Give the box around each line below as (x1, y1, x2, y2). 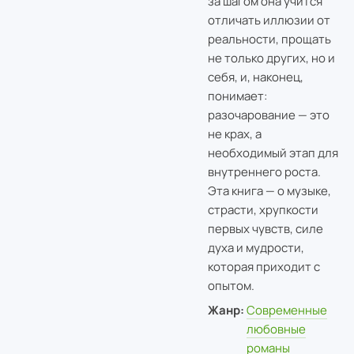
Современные (247, 302, 328, 319)
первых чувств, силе (207, 220, 323, 237)
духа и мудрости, (207, 239, 304, 256)
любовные (247, 321, 307, 338)
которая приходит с (207, 258, 320, 275)
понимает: (207, 87, 267, 104)
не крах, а (207, 125, 262, 142)
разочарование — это (207, 106, 330, 123)
